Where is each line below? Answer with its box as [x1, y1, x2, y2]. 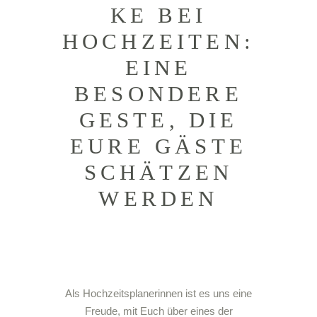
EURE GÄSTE [70, 134, 247, 158]
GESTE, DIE [79, 108, 238, 132]
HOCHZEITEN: [62, 29, 255, 54]
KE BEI [110, 3, 207, 28]
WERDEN [98, 186, 219, 211]
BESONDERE [74, 81, 243, 106]
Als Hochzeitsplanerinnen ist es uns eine [65, 287, 252, 299]
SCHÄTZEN [83, 160, 234, 185]
